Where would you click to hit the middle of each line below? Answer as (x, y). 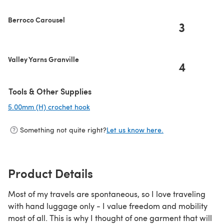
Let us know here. (135, 130)
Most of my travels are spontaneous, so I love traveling (107, 193)
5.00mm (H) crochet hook (49, 106)
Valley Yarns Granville (43, 59)
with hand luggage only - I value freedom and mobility (108, 205)
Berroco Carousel (36, 19)
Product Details (50, 173)
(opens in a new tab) (123, 106)
